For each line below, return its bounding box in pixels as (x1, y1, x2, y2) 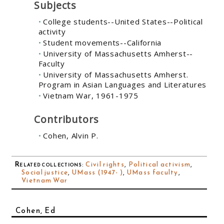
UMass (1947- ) (71, 167, 123, 177)
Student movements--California (43, 37, 161, 48)
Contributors (33, 112, 99, 126)
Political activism (128, 159, 191, 169)
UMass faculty (126, 167, 178, 177)
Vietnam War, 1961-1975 (43, 90, 138, 101)
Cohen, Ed (15, 204, 55, 216)
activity (38, 26, 66, 37)
